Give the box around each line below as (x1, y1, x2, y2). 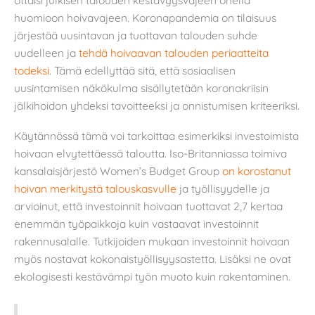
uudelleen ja (14, 45, 79, 60)
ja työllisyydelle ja (176, 181, 269, 196)
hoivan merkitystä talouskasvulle (14, 181, 176, 196)
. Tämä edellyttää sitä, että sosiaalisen (49, 63, 236, 77)
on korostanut (222, 164, 291, 179)
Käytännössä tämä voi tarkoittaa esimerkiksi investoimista (14, 129, 299, 143)
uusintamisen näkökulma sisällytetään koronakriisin (14, 80, 269, 95)
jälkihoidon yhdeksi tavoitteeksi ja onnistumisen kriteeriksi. (14, 98, 300, 112)
